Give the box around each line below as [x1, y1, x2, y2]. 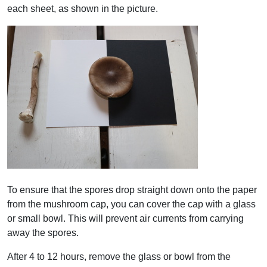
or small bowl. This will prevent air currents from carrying [7, 213, 244, 223]
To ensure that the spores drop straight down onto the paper [7, 185, 257, 195]
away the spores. [7, 228, 79, 238]
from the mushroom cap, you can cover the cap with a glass [7, 199, 256, 209]
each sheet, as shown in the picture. [7, 4, 158, 14]
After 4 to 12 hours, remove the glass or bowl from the [7, 252, 231, 262]
